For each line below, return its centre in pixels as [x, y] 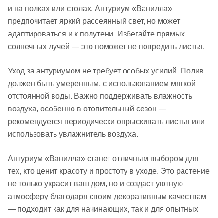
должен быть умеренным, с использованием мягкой [102, 83]
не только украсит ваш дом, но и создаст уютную [95, 184]
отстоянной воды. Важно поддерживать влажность [100, 96]
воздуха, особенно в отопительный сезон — [87, 109]
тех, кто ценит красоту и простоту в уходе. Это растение [109, 171]
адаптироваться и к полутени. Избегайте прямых [96, 34]
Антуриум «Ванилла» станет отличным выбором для [103, 158]
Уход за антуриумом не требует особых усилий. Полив [106, 71]
